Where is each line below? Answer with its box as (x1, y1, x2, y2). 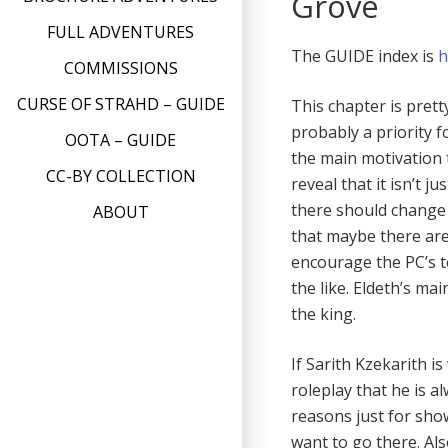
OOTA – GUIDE (65, 129, 177, 152)
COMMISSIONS (63, 57, 178, 80)
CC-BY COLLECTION (45, 165, 196, 188)
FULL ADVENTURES (47, 21, 195, 44)
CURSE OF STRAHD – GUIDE (16, 93, 225, 116)
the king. (291, 303, 357, 326)
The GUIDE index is (291, 45, 439, 68)
